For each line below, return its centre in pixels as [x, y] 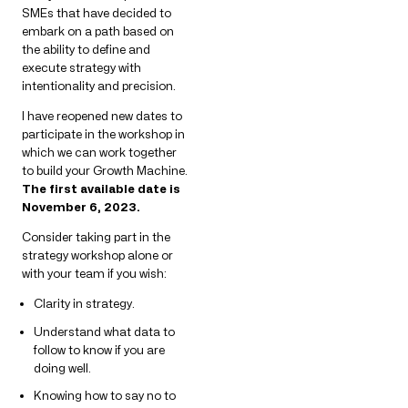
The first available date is [101, 189]
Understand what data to [104, 331]
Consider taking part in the [96, 237]
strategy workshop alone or [97, 255]
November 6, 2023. [81, 207]
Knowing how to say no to [105, 395]
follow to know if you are [99, 349]
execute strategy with [82, 68]
